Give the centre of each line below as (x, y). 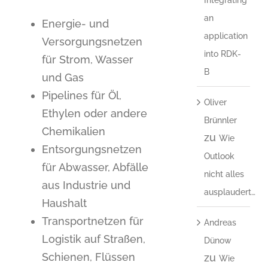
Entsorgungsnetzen (92, 149)
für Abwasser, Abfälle (95, 167)
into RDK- (222, 54)
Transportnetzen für (93, 221)
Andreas (220, 222)
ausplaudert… (229, 192)
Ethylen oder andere (95, 113)
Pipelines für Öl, (82, 95)
